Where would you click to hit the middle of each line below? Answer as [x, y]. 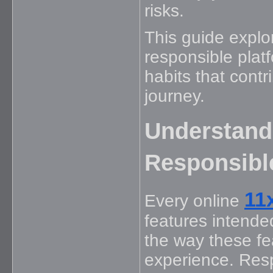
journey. [175, 96]
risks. [164, 11]
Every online [194, 200]
